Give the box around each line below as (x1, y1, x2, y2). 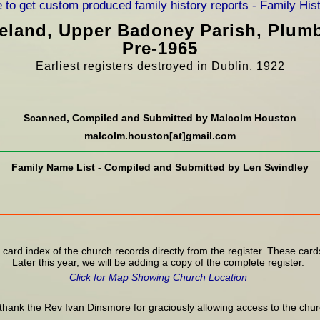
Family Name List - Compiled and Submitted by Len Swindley (11, 161, 309, 173)
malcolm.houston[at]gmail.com (84, 129, 236, 141)
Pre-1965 (122, 39, 198, 58)
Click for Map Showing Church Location (69, 271, 247, 283)
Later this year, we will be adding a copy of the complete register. (12, 256, 304, 268)
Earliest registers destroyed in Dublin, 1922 (35, 60, 285, 72)
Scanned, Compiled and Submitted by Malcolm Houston (24, 111, 296, 124)
